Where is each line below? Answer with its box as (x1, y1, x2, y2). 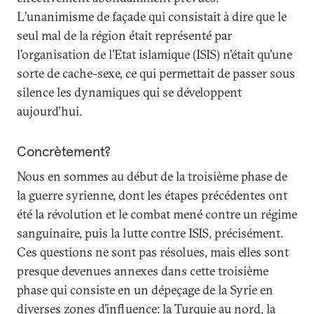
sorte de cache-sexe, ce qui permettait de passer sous (17, 65, 295, 81)
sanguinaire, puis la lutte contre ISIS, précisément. (17, 225, 283, 241)
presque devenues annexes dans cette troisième (17, 263, 268, 279)
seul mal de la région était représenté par (17, 27, 232, 43)
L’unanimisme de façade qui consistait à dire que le (17, 8, 287, 25)
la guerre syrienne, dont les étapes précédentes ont (17, 187, 287, 203)
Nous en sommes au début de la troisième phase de (17, 168, 287, 184)
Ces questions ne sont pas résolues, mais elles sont (17, 244, 289, 260)
